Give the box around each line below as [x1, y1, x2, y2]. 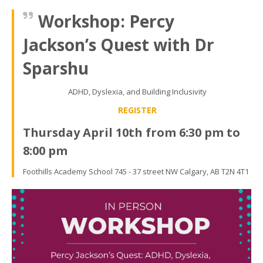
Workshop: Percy [38, 10, 174, 33]
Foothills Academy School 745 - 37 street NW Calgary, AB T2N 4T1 [23, 166, 249, 177]
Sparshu [23, 57, 89, 80]
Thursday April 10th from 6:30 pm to [23, 124, 240, 141]
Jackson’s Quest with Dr [23, 33, 214, 56]
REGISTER [117, 104, 157, 116]
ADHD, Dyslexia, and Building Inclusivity [68, 86, 207, 97]
